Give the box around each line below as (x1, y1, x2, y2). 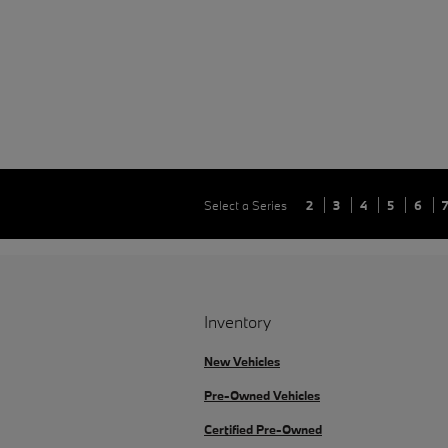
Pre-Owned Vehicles (204, 387, 320, 403)
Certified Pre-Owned (204, 421, 322, 437)
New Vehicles (204, 353, 280, 369)
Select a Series (204, 197, 290, 213)
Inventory (204, 311, 271, 332)
